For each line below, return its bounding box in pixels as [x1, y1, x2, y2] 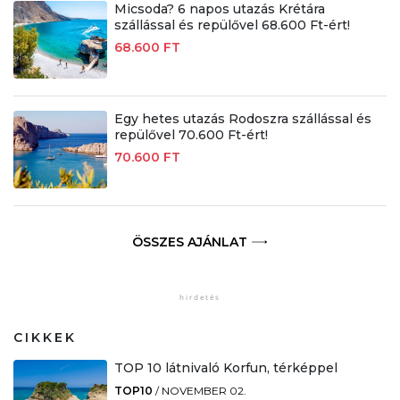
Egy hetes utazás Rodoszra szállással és [113, 111, 371, 128]
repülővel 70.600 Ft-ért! [113, 127, 268, 144]
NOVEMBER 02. [161, 384, 246, 398]
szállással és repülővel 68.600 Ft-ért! [113, 17, 350, 34]
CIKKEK [13, 329, 77, 346]
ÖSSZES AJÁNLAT [131, 234, 247, 251]
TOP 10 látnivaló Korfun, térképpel [113, 360, 337, 377]
